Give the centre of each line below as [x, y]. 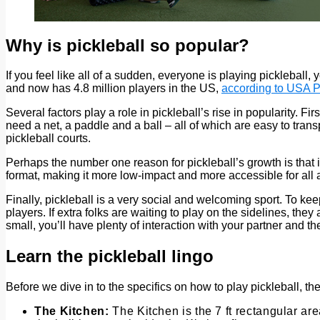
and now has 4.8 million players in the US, [114, 89]
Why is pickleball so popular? [127, 45]
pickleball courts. [48, 139]
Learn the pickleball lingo [110, 256]
